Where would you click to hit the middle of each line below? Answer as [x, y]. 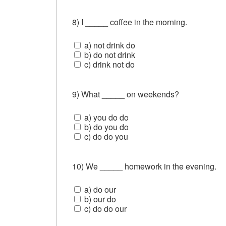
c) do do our [104, 208]
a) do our [99, 189]
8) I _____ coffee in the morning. [131, 22]
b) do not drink [109, 54]
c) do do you [105, 136]
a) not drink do [109, 45]
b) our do [99, 199]
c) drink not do [108, 64]
